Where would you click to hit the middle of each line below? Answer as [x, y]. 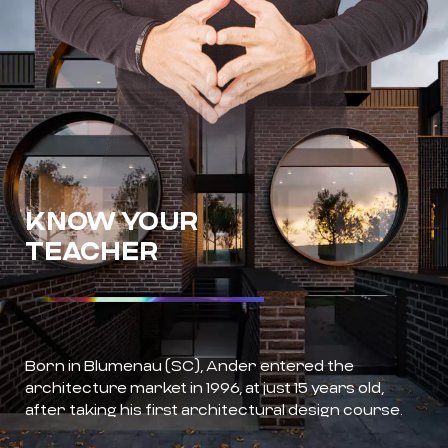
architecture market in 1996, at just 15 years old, [204, 387]
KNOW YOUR [111, 220]
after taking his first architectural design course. [214, 409]
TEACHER [91, 250]
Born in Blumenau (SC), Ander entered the [189, 365]
